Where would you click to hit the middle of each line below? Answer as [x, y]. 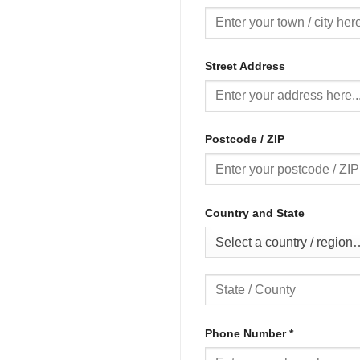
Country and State [256, 213]
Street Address [247, 66]
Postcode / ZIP [246, 139]
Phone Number [247, 333]
